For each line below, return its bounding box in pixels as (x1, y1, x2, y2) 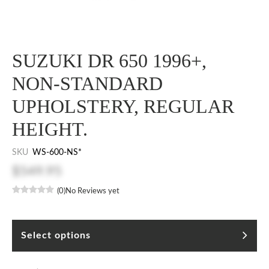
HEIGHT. (12, 118, 88, 140)
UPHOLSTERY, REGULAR (12, 95, 234, 117)
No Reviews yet (65, 187, 119, 195)
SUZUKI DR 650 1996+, (12, 49, 207, 71)
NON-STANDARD (12, 72, 163, 94)
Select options (21, 230, 91, 240)
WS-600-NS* (32, 148, 82, 157)
